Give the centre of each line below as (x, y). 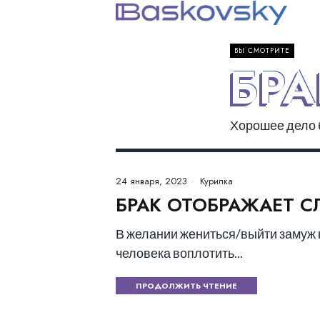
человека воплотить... (179, 253)
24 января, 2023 (151, 181)
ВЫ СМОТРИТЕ (262, 50)
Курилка (216, 181)
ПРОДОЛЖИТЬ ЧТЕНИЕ (186, 286)
